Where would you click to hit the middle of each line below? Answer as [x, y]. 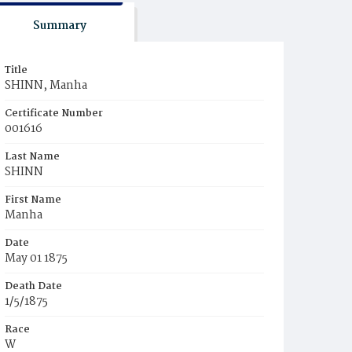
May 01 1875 [36, 258]
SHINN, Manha [46, 86]
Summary [59, 26]
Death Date [33, 286]
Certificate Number [54, 114]
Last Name [32, 157]
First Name [33, 200]
